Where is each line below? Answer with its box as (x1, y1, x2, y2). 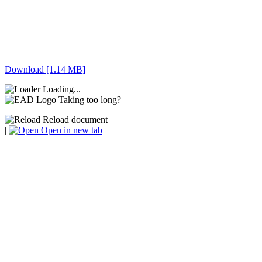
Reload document (40, 115, 108, 125)
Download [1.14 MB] (5, 64, 85, 75)
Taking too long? (58, 95, 121, 105)
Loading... (43, 84, 81, 95)
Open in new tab (39, 125, 102, 136)
